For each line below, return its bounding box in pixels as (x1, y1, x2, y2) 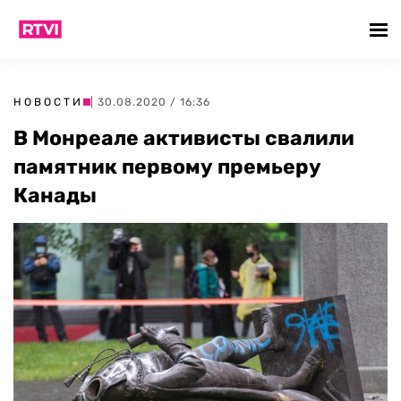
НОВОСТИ (13, 96, 83, 108)
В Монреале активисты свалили (13, 125, 354, 150)
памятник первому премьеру (13, 154, 321, 179)
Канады (13, 183, 97, 208)
